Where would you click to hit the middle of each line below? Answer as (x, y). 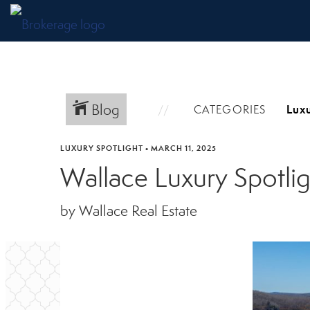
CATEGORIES (230, 109)
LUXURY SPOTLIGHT (102, 148)
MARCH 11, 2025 (184, 148)
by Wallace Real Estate (129, 211)
